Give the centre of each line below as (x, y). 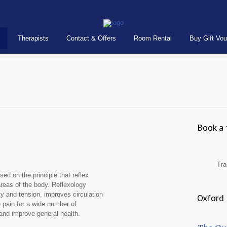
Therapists (33, 38)
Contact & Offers (91, 38)
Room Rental (153, 38)
